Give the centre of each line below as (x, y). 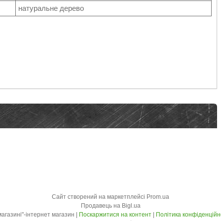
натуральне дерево (51, 8)
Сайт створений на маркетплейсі (99, 197)
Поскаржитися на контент (115, 215)
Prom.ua (158, 197)
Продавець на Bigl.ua (110, 206)
